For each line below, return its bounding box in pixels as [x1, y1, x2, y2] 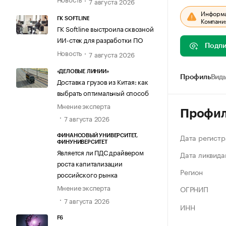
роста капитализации [56, 158, 123, 168]
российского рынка [56, 169, 118, 180]
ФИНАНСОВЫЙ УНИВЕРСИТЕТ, [56, 133, 138, 139]
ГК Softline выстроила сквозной [56, 23, 154, 33]
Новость [56, 47, 82, 58]
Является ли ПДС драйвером [56, 147, 144, 157]
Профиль [180, 74, 211, 81]
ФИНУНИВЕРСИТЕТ [56, 139, 107, 145]
